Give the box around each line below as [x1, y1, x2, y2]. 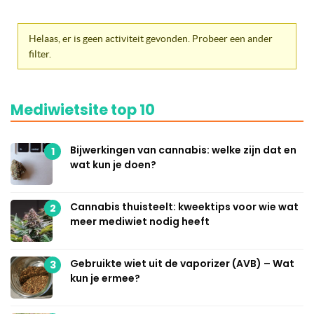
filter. [29, 48, 51, 60]
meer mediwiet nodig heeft [70, 214, 210, 228]
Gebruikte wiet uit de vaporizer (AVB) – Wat [70, 256, 294, 271]
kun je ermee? [70, 271, 140, 285]
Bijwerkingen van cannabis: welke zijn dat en [70, 142, 296, 157]
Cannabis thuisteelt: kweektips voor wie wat [70, 199, 299, 214]
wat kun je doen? [70, 157, 156, 172]
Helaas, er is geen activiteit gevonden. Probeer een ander [29, 32, 273, 44]
